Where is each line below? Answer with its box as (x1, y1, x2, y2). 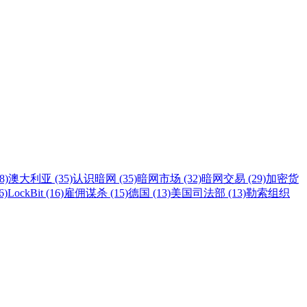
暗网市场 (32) (137, 172, 201, 184)
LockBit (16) (8, 186, 64, 199)
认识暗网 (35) (73, 172, 137, 184)
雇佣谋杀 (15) (64, 186, 128, 199)
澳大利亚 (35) (8, 172, 73, 184)
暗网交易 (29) (201, 172, 266, 184)
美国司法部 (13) (171, 186, 246, 199)
